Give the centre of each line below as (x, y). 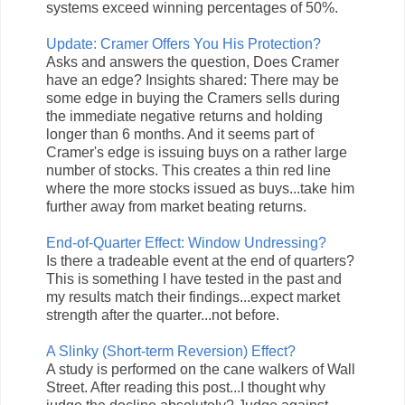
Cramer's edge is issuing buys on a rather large (197, 153)
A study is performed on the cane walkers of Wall (201, 370)
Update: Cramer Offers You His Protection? (184, 44)
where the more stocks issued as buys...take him (200, 189)
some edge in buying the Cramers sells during (193, 99)
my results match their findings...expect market (193, 297)
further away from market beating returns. (176, 207)
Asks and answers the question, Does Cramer (193, 62)
